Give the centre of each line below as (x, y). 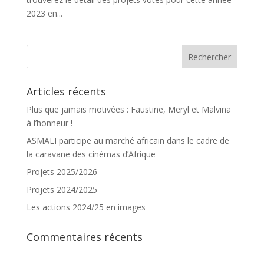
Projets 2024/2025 (62, 190)
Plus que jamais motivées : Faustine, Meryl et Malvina (128, 110)
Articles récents (66, 92)
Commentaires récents (84, 237)
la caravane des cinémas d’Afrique (91, 154)
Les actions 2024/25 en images (86, 207)
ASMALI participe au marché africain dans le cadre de (128, 141)
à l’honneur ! (49, 123)
